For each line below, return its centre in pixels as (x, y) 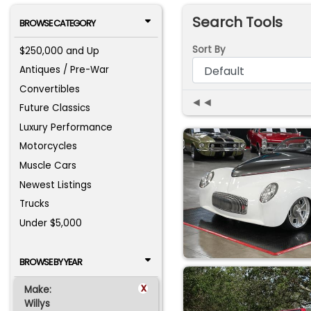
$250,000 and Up (60, 51)
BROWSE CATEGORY (57, 24)
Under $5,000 (51, 223)
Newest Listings (56, 185)
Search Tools (237, 22)
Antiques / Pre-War (65, 70)
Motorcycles (49, 146)
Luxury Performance (66, 127)
